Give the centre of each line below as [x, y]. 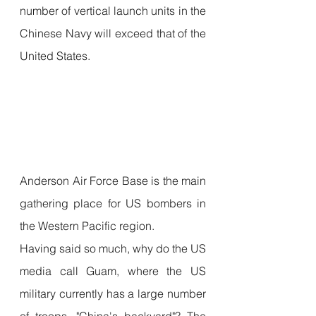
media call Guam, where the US [113, 271]
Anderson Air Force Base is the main [113, 180]
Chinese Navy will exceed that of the [113, 33]
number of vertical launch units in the [113, 10]
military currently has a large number [113, 293]
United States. [55, 55]
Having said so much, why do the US [113, 248]
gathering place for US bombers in [113, 203]
